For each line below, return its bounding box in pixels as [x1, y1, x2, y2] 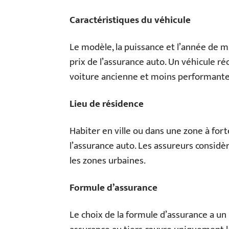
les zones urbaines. [70, 153, 146, 169]
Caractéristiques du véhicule [70, 12, 191, 28]
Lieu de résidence [70, 96, 144, 112]
